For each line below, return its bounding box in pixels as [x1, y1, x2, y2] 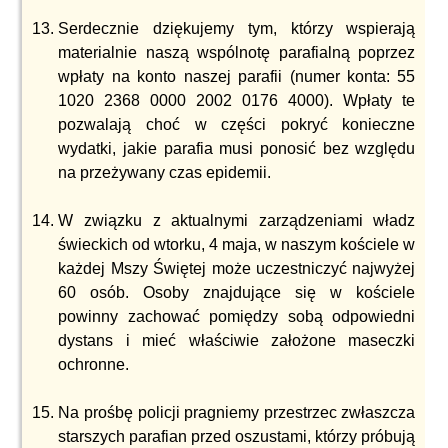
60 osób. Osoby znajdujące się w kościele [58, 284, 416, 301]
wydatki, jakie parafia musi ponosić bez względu [58, 140, 416, 157]
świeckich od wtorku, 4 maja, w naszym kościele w [58, 236, 416, 253]
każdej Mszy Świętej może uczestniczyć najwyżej [58, 260, 416, 277]
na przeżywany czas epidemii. [58, 164, 272, 181]
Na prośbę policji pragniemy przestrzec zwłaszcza [58, 404, 416, 421]
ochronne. [58, 356, 130, 373]
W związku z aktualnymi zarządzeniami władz [58, 212, 416, 229]
